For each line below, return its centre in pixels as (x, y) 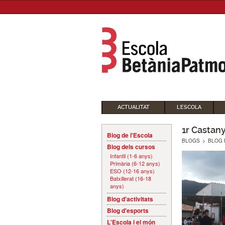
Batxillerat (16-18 (131, 178)
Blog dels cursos (131, 147)
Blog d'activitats (130, 199)
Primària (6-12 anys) (135, 163)
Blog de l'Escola (130, 135)
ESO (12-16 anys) (132, 171)
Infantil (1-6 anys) (131, 156)
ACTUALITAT (133, 107)
